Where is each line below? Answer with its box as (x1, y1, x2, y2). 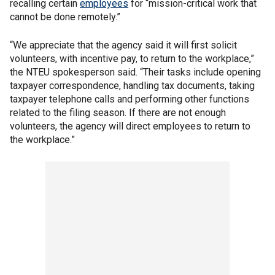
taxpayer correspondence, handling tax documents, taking (10, 80, 255, 91)
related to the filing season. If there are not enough (10, 107, 226, 118)
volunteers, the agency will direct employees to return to (10, 120, 250, 132)
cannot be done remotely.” (10, 11, 120, 23)
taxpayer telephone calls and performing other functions (10, 93, 249, 105)
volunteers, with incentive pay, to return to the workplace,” (10, 53, 254, 64)
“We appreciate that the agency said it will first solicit (10, 39, 237, 51)
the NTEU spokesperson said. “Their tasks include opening (10, 66, 261, 78)
